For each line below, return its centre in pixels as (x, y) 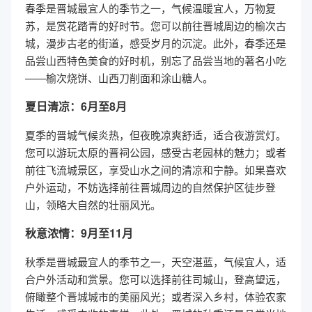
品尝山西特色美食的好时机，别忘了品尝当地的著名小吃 (156, 60)
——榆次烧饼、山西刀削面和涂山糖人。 (119, 78)
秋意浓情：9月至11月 (79, 233)
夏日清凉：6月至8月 (76, 106)
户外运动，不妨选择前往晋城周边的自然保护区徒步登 (150, 187)
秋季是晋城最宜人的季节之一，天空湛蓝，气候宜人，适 (156, 262)
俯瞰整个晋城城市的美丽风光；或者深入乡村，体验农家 (156, 296)
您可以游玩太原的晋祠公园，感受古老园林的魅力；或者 (156, 152)
